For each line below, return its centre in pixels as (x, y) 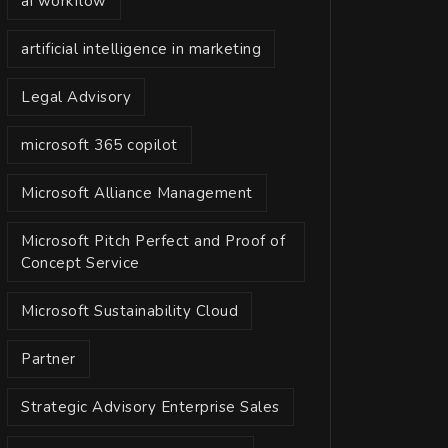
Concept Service (80, 263)
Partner (48, 359)
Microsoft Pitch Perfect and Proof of (153, 241)
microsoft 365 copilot (99, 145)
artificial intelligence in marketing (141, 49)
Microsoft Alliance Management (137, 193)
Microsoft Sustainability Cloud (129, 311)
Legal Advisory (76, 97)
